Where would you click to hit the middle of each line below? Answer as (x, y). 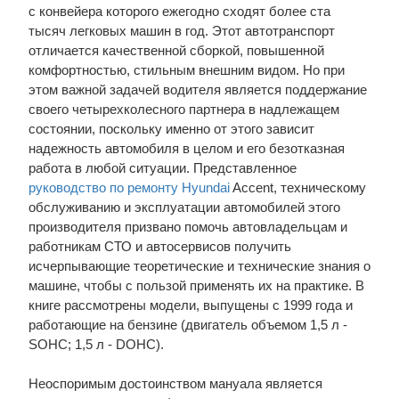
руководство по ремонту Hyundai (129, 187)
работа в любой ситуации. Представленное (162, 168)
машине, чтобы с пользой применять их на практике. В (196, 285)
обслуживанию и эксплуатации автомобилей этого (184, 207)
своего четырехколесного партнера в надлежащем (183, 109)
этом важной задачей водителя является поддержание (197, 90)
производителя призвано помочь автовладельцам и (187, 227)
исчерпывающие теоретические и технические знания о (199, 266)
